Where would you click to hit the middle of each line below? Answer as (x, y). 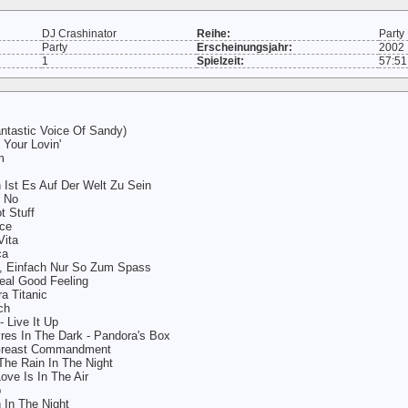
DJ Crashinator (79, 34)
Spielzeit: (220, 61)
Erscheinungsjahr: (244, 47)
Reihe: (213, 34)
